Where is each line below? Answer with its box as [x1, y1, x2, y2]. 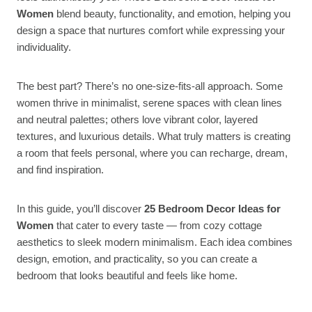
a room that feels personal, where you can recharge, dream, [17, 147, 288, 159]
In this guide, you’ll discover [17, 203, 144, 215]
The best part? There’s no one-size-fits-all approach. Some [17, 80, 283, 93]
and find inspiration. [17, 164, 104, 176]
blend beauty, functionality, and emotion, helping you [54, 8, 290, 20]
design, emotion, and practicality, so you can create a [17, 253, 257, 265]
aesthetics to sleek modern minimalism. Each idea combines [17, 236, 292, 249]
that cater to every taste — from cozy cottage [54, 219, 262, 232]
